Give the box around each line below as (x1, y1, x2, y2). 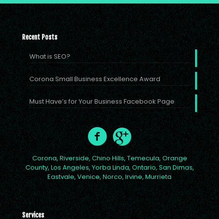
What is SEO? (29, 52, 70, 61)
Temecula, (127, 153, 161, 163)
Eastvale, (47, 172, 76, 181)
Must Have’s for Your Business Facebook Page (29, 97, 175, 106)
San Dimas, (158, 163, 194, 172)
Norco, (103, 172, 124, 181)
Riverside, (59, 153, 90, 163)
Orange (162, 153, 187, 163)
